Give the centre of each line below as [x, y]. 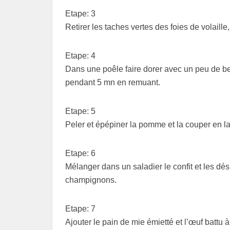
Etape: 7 [80, 209]
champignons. [91, 180]
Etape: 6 [80, 154]
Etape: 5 [80, 111]
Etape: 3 [80, 14]
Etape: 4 [80, 56]
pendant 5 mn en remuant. [113, 83]
